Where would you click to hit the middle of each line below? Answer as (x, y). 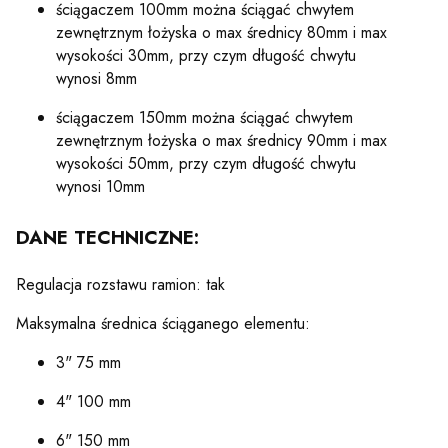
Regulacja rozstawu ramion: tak (120, 285)
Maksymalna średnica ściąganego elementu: (163, 324)
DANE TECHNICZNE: (107, 238)
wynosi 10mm (100, 187)
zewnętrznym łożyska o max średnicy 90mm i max (221, 141)
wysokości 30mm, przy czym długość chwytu (206, 56)
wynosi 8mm (96, 79)
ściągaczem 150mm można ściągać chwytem (204, 118)
